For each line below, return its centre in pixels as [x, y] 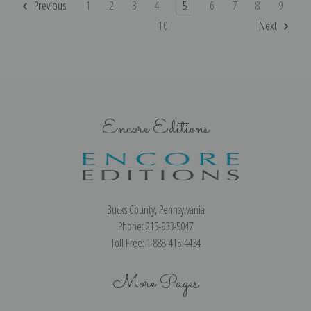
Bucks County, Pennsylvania [155, 210]
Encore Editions [155, 129]
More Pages [155, 283]
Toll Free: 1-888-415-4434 [155, 243]
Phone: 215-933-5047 [155, 227]
